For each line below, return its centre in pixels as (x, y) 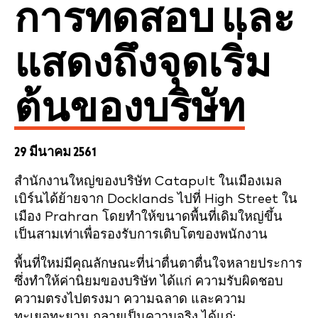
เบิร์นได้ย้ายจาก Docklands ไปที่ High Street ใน (156, 199)
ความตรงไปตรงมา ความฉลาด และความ (130, 299)
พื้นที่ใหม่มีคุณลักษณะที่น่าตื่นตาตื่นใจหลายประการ (158, 264)
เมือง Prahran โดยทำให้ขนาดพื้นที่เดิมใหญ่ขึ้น (148, 217)
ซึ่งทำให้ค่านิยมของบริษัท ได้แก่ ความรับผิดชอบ (149, 281)
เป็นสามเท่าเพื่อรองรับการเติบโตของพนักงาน (141, 235)
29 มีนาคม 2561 (55, 152)
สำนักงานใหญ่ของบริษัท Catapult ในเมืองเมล (148, 181)
